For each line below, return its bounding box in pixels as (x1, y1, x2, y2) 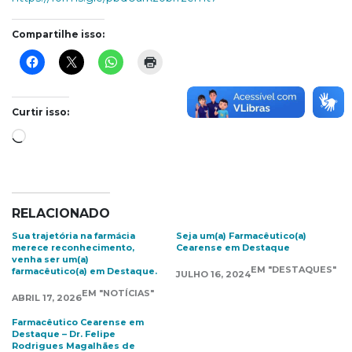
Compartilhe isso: (12, 28, 104, 40)
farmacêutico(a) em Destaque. (12, 266, 157, 277)
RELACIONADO (12, 206, 110, 221)
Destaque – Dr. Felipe (12, 328, 115, 339)
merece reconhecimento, (12, 242, 134, 253)
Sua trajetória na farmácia (12, 230, 135, 241)
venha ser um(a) (12, 254, 89, 265)
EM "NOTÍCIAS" (82, 288, 154, 299)
